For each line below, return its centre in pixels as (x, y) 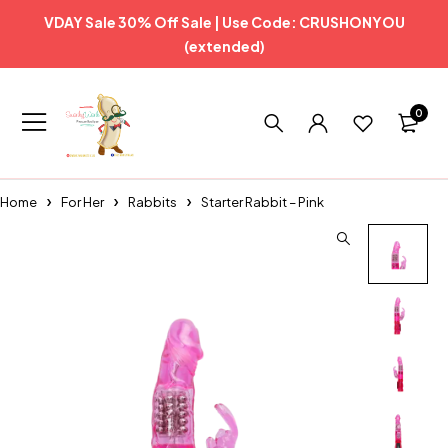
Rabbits (152, 202)
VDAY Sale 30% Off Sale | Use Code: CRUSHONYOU (224, 22)
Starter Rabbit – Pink (262, 202)
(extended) (224, 46)
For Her (82, 202)
